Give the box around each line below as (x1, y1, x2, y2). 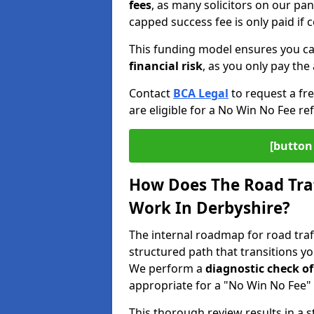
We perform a (129, 261, 205, 276)
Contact (129, 86, 173, 101)
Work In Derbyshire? (129, 197, 290, 219)
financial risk (129, 58, 203, 74)
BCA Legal (173, 86, 228, 101)
